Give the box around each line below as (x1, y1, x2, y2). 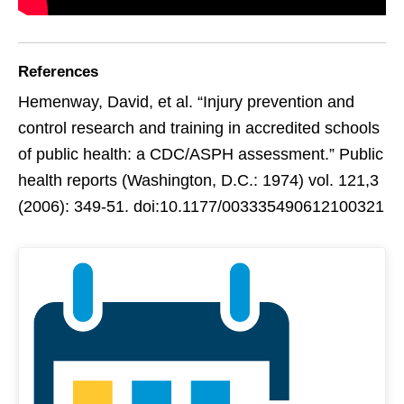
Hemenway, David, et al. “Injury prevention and (18, 92, 354, 111)
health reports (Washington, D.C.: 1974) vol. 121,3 (18, 170, 379, 189)
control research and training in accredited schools (18, 118, 380, 137)
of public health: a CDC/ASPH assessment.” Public (18, 144, 383, 163)
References (18, 62, 98, 80)
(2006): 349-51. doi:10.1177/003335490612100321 (18, 197, 384, 216)
